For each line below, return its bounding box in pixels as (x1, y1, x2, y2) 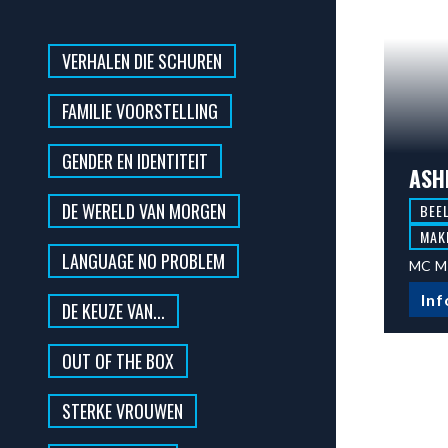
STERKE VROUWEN (62, 397, 183, 424)
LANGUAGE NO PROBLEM (62, 247, 225, 274)
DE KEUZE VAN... (62, 297, 165, 324)
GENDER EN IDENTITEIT (62, 147, 208, 174)
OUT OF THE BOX (62, 347, 174, 374)
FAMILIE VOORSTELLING (62, 97, 218, 124)
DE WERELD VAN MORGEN (62, 197, 226, 224)
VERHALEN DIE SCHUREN (62, 47, 222, 74)
